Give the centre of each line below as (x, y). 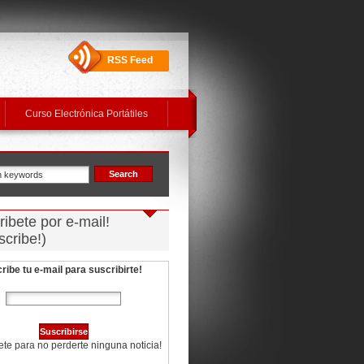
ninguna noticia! (125, 345)
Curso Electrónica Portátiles (87, 114)
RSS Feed (130, 60)
